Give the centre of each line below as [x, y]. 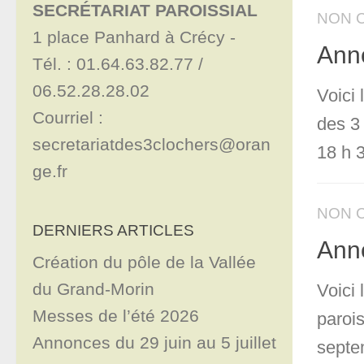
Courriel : [68, 118]
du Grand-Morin [93, 289]
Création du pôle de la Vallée [144, 262]
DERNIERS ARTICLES [113, 230]
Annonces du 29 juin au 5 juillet [154, 343]
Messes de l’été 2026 [116, 316]
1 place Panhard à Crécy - [136, 37]
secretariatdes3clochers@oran [152, 145]
